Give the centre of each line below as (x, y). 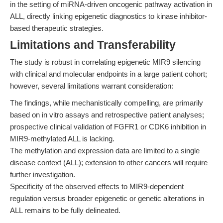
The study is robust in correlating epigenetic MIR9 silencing (105, 62)
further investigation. (43, 174)
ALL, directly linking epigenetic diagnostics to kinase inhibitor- (109, 16)
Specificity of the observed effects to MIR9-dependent (97, 186)
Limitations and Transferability (93, 45)
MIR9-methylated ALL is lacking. (62, 139)
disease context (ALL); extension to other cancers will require (109, 163)
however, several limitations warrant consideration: (92, 86)
